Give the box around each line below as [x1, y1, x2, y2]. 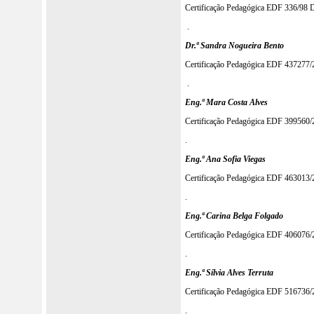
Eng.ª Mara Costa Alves [185, 97, 268, 107]
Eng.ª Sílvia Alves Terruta [185, 267, 273, 278]
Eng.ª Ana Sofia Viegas [185, 153, 266, 164]
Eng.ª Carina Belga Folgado [185, 210, 283, 221]
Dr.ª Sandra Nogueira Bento [185, 40, 284, 50]
